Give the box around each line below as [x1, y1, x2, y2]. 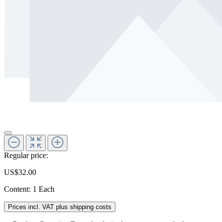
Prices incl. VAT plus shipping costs [8, 203, 111, 211]
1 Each [33, 184, 55, 193]
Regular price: [4, 151, 48, 160]
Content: [4, 184, 33, 193]
